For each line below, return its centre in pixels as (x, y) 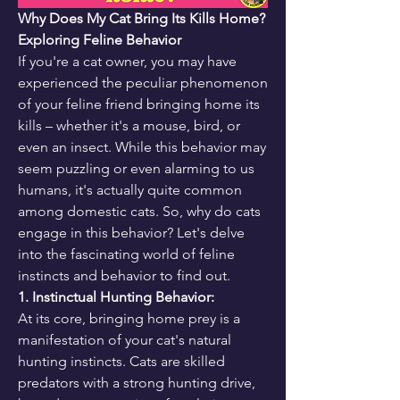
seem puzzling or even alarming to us (136, 168)
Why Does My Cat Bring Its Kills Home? (142, 18)
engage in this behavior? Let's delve (131, 233)
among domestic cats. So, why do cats (139, 211)
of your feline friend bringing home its (139, 104)
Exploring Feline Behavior (100, 40)
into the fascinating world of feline (126, 254)
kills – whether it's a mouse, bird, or (129, 125)
